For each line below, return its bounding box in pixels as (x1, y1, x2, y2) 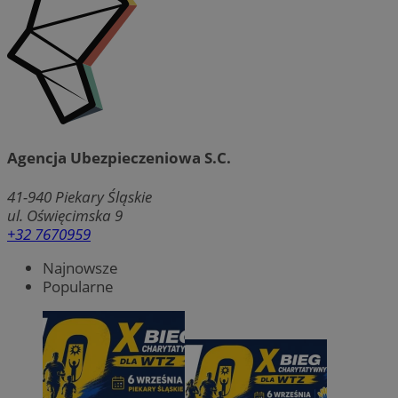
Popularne (43, 276, 114, 298)
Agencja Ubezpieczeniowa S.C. (7, 147, 231, 169)
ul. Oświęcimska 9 (7, 205, 123, 227)
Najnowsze (43, 258, 118, 279)
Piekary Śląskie (55, 187, 152, 208)
